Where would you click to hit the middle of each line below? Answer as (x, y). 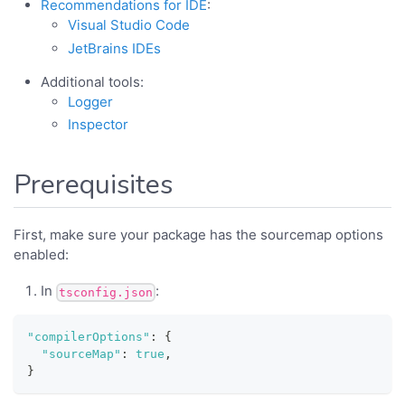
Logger (90, 101)
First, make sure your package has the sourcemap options (198, 234)
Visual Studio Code (129, 24)
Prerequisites (93, 184)
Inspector (98, 125)
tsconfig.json (106, 292)
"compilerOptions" (89, 337)
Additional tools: (92, 81)
